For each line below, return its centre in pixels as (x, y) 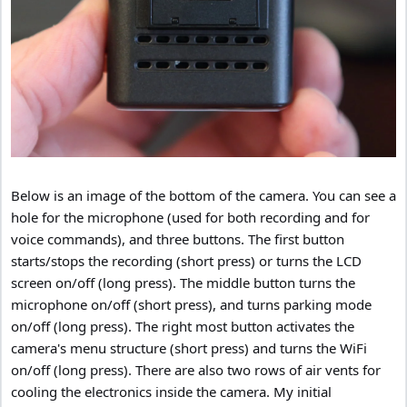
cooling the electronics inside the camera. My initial (171, 392)
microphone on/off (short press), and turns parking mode (191, 305)
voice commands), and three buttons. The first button (178, 239)
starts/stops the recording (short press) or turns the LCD (186, 261)
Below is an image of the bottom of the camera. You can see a (203, 196)
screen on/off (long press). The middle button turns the (183, 283)
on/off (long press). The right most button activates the (183, 327)
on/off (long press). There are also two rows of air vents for (196, 370)
